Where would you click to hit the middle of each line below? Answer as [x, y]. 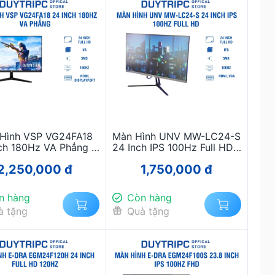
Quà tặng [148, 211]
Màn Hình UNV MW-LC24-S [177, 137]
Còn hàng [149, 198]
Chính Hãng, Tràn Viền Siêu [177, 159]
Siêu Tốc [35, 170]
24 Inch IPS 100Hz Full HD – [176, 148]
